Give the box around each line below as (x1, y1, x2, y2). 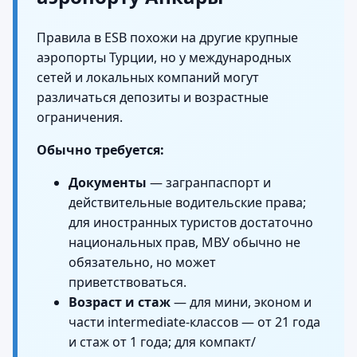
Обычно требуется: (37, 141, 164, 159)
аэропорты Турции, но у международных (37, 49, 291, 67)
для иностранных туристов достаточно (69, 214, 313, 232)
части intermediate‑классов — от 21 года (69, 313, 320, 331)
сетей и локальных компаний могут (37, 69, 259, 87)
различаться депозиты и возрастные (37, 88, 269, 107)
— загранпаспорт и (147, 174, 271, 192)
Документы (69, 174, 147, 192)
